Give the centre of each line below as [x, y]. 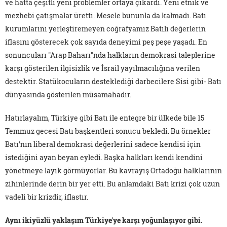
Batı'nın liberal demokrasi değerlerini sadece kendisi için [103, 144]
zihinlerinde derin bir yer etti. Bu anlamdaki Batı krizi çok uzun [112, 184]
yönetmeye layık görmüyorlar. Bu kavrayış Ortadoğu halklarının [113, 171]
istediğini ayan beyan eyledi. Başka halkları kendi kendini [104, 158]
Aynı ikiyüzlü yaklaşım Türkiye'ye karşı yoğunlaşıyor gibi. [104, 220]
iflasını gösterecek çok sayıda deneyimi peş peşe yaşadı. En [106, 42]
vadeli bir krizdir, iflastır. [47, 197]
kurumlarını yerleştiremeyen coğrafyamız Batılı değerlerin [105, 29]
